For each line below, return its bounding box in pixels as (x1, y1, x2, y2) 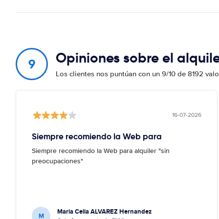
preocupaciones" (32, 156, 83, 165)
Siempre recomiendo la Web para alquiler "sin (32, 146, 170, 155)
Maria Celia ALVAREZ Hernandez (57, 206, 152, 216)
